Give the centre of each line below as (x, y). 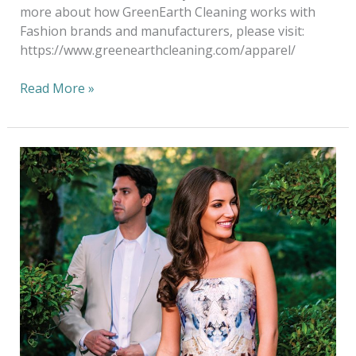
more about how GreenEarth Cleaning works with (167, 12)
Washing (45, 232)
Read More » (57, 89)
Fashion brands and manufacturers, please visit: (163, 31)
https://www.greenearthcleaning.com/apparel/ (157, 50)
